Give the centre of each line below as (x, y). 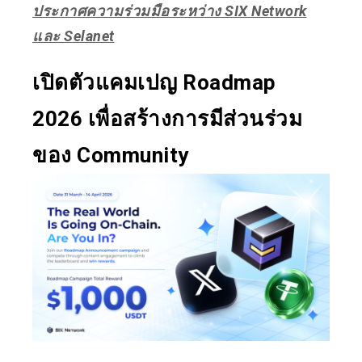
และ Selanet (74, 36)
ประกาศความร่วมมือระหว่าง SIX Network (170, 11)
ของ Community (111, 155)
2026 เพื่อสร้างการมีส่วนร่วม (167, 118)
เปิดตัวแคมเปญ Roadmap (154, 82)
